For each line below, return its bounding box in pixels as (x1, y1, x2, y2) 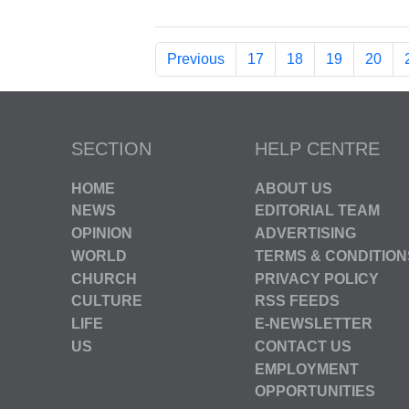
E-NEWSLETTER (255, 315, 372, 331)
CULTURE (71, 293, 142, 309)
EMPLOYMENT (255, 361, 359, 377)
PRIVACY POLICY (255, 270, 379, 287)
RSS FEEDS (255, 293, 340, 309)
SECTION (71, 138, 152, 159)
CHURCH (71, 270, 137, 287)
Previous (166, 50, 225, 67)
